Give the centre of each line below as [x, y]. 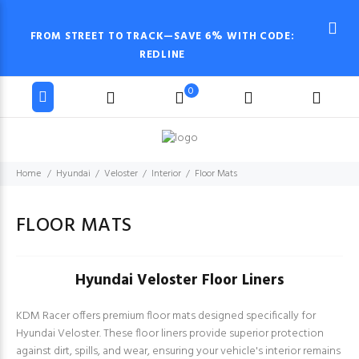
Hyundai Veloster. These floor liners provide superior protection [170, 334]
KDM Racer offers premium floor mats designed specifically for [166, 316]
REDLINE [162, 55]
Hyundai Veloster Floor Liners [179, 280]
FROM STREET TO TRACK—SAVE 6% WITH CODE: [162, 36]
